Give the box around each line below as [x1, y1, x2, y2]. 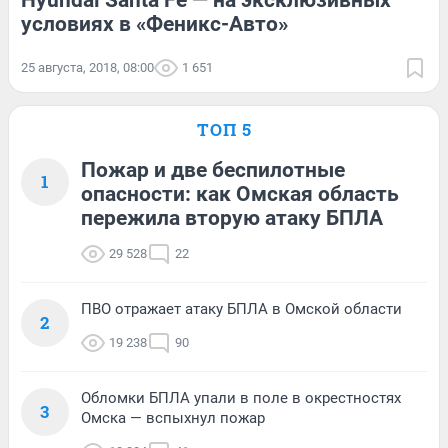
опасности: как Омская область [81, 182, 399, 207]
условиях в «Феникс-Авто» [21, 12, 288, 37]
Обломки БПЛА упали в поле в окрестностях [81, 389, 401, 408]
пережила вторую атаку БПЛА [81, 206, 383, 231]
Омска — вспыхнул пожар [81, 409, 265, 428]
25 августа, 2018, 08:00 [21, 60, 154, 76]
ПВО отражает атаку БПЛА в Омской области [81, 300, 402, 319]
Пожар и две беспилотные [81, 158, 345, 183]
